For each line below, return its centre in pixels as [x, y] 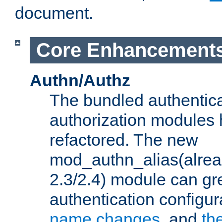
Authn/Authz [80, 80]
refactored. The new [124, 139]
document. [54, 13]
